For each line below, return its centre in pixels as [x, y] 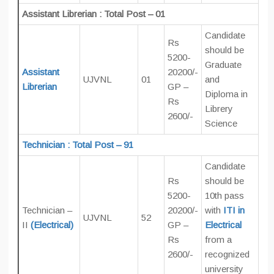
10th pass [224, 195]
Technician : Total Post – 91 [78, 145]
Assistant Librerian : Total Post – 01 [94, 14]
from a [218, 239]
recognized [227, 254]
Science [221, 123]
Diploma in [226, 94]
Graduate [223, 65]
